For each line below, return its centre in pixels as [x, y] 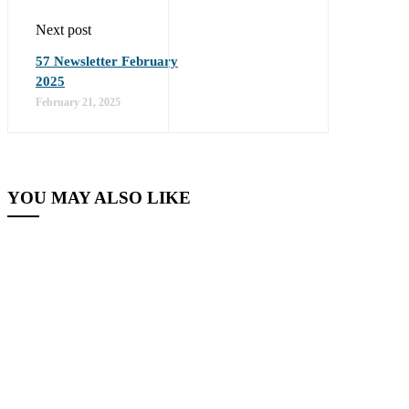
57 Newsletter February [107, 61]
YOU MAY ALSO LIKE [99, 197]
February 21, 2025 [78, 102]
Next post [63, 29]
